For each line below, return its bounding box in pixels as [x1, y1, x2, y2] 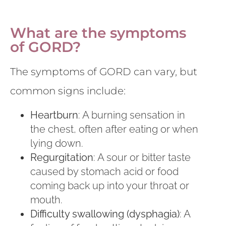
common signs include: [10, 85, 126, 97]
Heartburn [30, 108, 78, 121]
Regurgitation [30, 151, 93, 163]
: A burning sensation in [78, 108, 185, 121]
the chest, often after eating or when [30, 123, 198, 135]
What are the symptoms [10, 24, 186, 42]
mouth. [30, 193, 63, 206]
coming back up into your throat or [30, 179, 189, 192]
